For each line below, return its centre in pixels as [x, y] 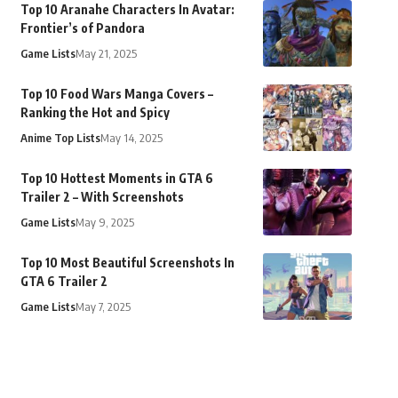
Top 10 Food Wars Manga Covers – [116, 94]
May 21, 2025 [106, 54]
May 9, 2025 [104, 223]
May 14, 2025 [131, 138]
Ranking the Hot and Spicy [95, 113]
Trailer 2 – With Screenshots [102, 197]
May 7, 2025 [103, 307]
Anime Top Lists [60, 138]
